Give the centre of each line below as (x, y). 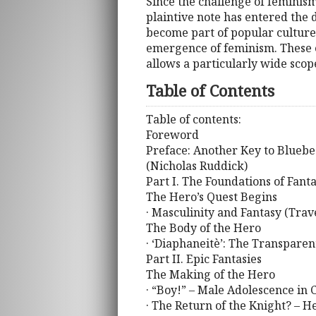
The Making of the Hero (211, 275)
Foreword (172, 135)
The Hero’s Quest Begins (212, 197)
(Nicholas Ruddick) (197, 166)
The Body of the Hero (203, 228)
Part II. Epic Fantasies (204, 259)
